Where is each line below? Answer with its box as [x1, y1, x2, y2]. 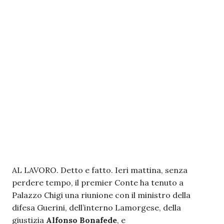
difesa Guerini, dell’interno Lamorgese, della [12, 202, 181, 212]
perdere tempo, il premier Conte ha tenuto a [12, 177, 183, 187]
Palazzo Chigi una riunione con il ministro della [12, 190, 190, 200]
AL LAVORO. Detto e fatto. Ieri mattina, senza [12, 165, 187, 175]
